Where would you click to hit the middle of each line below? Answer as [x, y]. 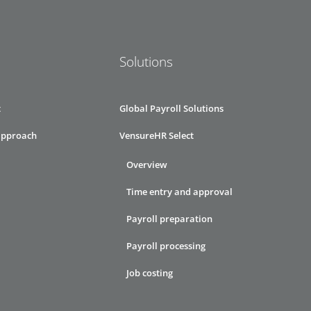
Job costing [150, 273]
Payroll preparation [169, 219]
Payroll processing [166, 246]
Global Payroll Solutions [171, 109]
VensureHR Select [157, 136]
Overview [147, 165]
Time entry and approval [179, 192]
